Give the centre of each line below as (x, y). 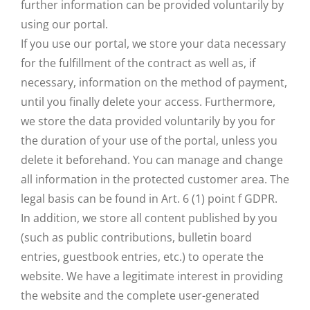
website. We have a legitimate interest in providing (152, 276)
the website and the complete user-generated (140, 295)
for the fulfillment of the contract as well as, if (138, 63)
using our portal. (64, 24)
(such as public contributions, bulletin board (136, 237)
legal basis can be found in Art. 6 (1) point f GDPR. (149, 199)
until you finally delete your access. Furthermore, (148, 102)
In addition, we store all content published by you (149, 218)
